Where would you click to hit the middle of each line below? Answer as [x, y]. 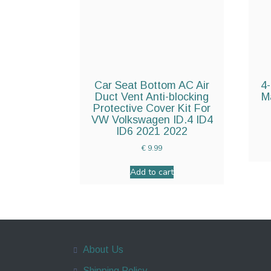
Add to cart [152, 172]
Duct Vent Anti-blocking [152, 97]
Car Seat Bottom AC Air [152, 85]
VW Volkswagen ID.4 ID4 [152, 120]
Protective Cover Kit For [152, 108]
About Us [103, 249]
